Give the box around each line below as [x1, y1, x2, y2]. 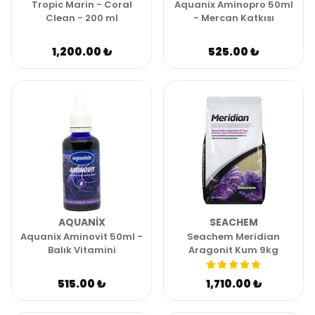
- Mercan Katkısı [193, 11, 274, 25]
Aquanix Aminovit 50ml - [20, 230, 143, 243]
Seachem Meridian [187, 230, 280, 243]
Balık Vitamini [47, 243, 116, 257]
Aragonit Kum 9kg [188, 243, 278, 257]
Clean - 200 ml [45, 11, 118, 25]
